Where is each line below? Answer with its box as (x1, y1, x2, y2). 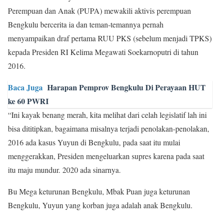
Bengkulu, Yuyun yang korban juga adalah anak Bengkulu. (8, 200, 192, 210)
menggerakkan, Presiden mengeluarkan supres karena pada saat (8, 151, 204, 161)
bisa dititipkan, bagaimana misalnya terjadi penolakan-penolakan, (8, 123, 209, 134)
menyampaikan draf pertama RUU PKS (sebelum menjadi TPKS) (8, 33, 212, 43)
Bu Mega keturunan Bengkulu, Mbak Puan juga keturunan (8, 186, 190, 196)
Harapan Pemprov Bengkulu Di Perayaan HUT (47, 82, 206, 93)
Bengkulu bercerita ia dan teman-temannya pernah (8, 19, 164, 29)
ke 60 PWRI (8, 95, 49, 107)
